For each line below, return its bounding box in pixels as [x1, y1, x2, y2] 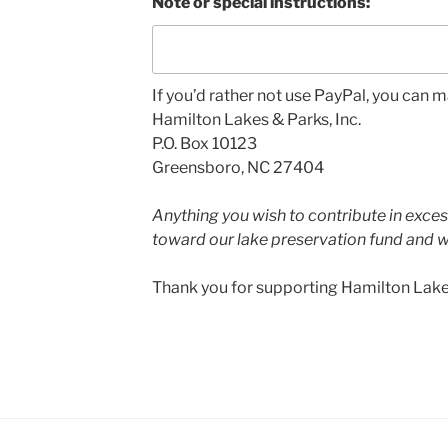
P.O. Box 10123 [151, 133, 257, 153]
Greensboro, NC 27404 [151, 157, 324, 177]
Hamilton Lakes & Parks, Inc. [151, 109, 361, 129]
